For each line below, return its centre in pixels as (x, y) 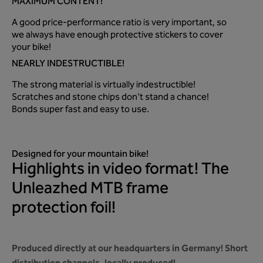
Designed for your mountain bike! (80, 154)
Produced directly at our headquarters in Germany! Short (130, 249)
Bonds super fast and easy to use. (80, 110)
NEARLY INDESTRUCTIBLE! (68, 64)
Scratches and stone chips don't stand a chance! (110, 97)
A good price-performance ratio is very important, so (119, 23)
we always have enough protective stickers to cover (117, 35)
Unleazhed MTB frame (90, 189)
